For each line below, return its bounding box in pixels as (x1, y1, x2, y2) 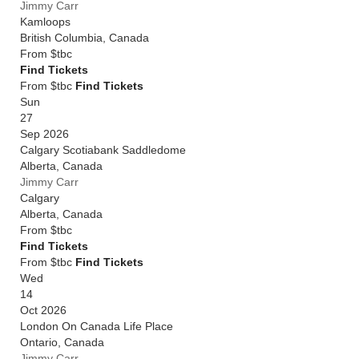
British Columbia (20, 31, 103, 44)
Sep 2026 (20, 127, 69, 140)
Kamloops (20, 15, 71, 28)
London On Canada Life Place (20, 320, 173, 333)
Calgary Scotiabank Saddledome (20, 143, 186, 156)
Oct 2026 (20, 304, 67, 317)
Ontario (20, 336, 58, 349)
